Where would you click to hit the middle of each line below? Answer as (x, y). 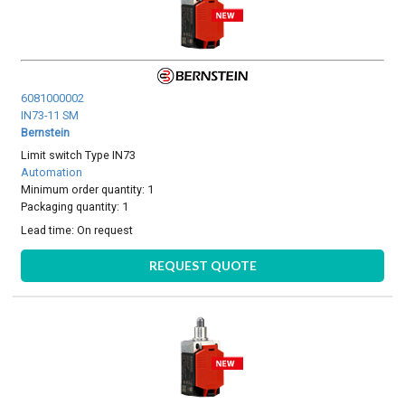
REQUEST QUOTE (202, 266)
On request (105, 230)
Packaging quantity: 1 (75, 207)
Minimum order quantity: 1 (88, 190)
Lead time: (49, 230)
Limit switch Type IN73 (79, 155)
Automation (52, 173)
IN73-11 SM (50, 116)
